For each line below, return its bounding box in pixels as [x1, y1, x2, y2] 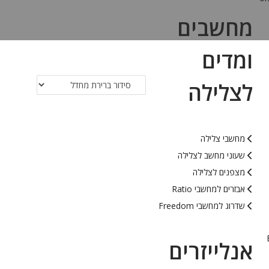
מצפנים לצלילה [193, 166, 246, 178]
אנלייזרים [169, 237, 253, 266]
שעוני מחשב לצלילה [178, 150, 246, 161]
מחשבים [177, 13, 253, 43]
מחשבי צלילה [201, 133, 246, 144]
